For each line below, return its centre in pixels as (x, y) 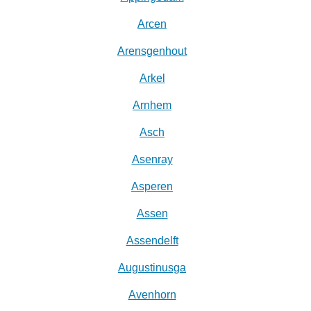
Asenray (152, 160)
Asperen (152, 187)
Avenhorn (152, 295)
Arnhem (152, 106)
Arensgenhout (152, 51)
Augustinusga (152, 268)
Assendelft (152, 241)
